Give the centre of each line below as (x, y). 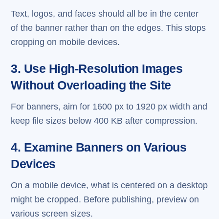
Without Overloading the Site (91, 85)
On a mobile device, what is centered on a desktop (109, 186)
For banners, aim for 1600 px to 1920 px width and (109, 107)
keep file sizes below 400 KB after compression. (104, 121)
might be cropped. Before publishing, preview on (105, 200)
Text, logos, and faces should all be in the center (105, 13)
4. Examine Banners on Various (99, 148)
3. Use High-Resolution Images (97, 68)
